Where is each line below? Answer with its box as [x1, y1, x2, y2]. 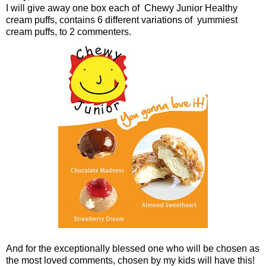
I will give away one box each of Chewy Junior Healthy [6, 2, 237, 13]
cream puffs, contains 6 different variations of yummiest [6, 14, 237, 25]
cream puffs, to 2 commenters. [6, 26, 131, 37]
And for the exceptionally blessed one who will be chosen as [6, 243, 259, 254]
